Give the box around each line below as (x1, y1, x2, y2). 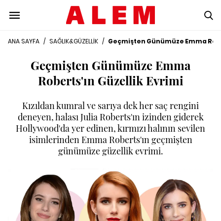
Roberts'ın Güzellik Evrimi (37, 73, 184, 88)
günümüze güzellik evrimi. (58, 145, 163, 157)
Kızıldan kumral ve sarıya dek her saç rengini (22, 100, 199, 111)
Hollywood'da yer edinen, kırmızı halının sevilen (16, 122, 205, 134)
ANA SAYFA (8, 37, 39, 45)
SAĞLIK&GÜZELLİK (49, 37, 98, 45)
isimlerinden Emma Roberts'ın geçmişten (29, 134, 192, 146)
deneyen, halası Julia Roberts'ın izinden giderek (17, 111, 204, 123)
